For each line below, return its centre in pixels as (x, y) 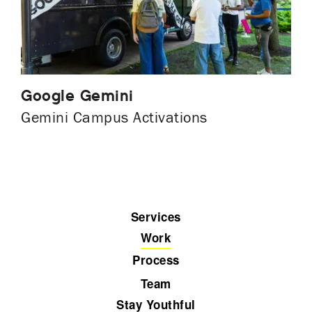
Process (156, 260)
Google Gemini (77, 96)
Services (156, 217)
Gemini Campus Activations (114, 118)
